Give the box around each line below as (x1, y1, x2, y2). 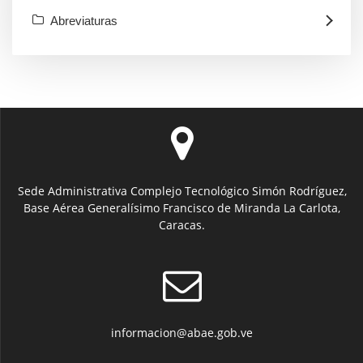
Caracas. (159, 217, 205, 233)
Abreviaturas (50, 14, 117, 28)
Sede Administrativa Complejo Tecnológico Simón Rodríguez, (17, 183, 347, 199)
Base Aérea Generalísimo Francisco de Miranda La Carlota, (23, 200, 340, 216)
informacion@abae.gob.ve (111, 325, 253, 341)
